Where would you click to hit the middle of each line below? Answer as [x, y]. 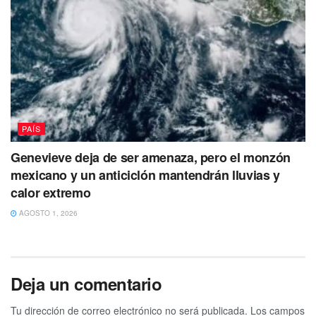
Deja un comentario [86, 283]
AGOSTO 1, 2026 [47, 213]
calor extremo [51, 192]
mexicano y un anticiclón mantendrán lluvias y [145, 175]
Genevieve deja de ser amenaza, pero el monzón [151, 157]
